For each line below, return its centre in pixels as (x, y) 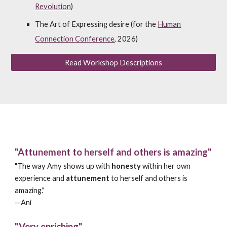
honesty (127, 166)
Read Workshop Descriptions (113, 62)
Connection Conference (75, 39)
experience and (41, 178)
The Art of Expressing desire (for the (97, 24)
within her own (167, 166)
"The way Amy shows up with (63, 166)
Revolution (53, 6)
